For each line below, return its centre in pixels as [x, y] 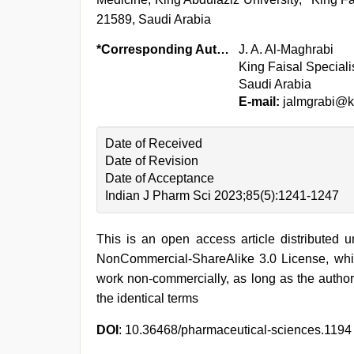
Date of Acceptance [160, 178]
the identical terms [147, 298]
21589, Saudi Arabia [154, 19]
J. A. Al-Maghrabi [286, 49]
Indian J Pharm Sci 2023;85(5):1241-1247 [222, 196]
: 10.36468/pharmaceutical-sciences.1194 [235, 330]
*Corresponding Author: [223, 49]
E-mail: [259, 102]
